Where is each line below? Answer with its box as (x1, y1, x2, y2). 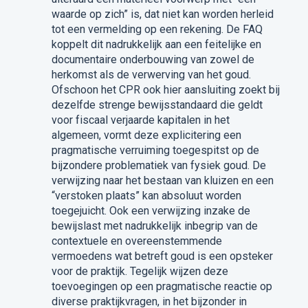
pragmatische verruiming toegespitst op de (51, 143, 259, 157)
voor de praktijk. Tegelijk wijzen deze (51, 264, 228, 278)
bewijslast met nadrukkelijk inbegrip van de (51, 219, 258, 232)
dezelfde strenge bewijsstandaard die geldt (51, 98, 263, 111)
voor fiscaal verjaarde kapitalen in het (51, 113, 230, 126)
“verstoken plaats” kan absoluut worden (51, 188, 241, 202)
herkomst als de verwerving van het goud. (51, 67, 251, 81)
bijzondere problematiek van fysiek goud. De (51, 158, 266, 172)
